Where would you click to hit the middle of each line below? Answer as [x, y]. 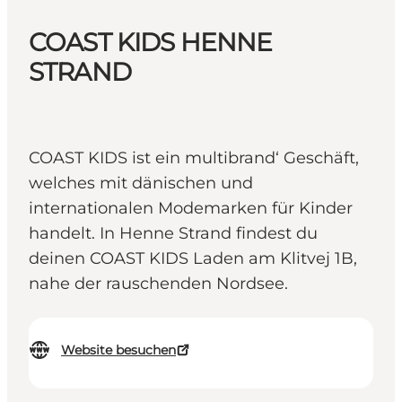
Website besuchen [118, 350]
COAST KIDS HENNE [151, 43]
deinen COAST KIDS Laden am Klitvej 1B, [193, 259]
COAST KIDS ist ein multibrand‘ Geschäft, [194, 158]
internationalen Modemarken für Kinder [191, 209]
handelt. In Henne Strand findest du [173, 234]
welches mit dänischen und [141, 184]
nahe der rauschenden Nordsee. [158, 284]
